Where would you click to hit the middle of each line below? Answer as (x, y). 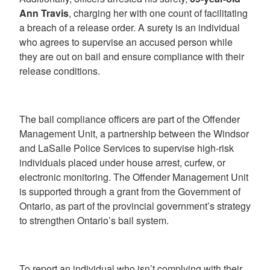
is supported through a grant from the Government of (130, 191)
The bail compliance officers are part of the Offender (130, 119)
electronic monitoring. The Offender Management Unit (134, 177)
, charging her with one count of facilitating (158, 13)
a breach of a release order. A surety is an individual (130, 27)
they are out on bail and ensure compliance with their (132, 56)
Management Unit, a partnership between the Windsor (134, 133)
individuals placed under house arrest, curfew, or (122, 162)
